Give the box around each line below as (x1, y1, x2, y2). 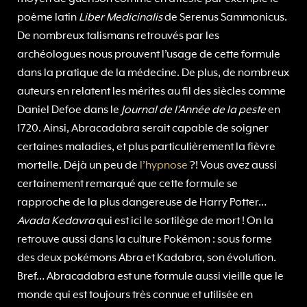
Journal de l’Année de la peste (121, 104, 266, 116)
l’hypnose (140, 160, 188, 172)
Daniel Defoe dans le (17, 104, 121, 116)
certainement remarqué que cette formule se (17, 178, 238, 191)
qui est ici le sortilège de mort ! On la (97, 215, 273, 228)
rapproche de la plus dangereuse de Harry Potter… (17, 197, 267, 209)
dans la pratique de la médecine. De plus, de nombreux (17, 67, 289, 79)
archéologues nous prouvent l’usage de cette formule (17, 49, 280, 61)
